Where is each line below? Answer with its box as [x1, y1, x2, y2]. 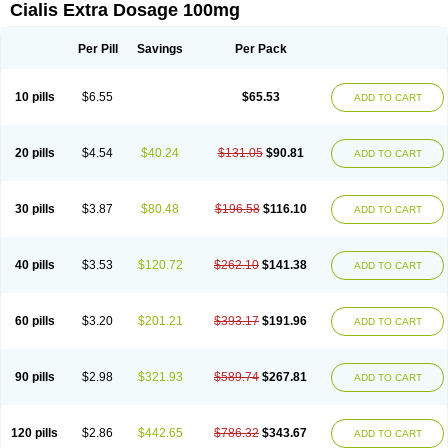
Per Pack [234, 42, 287, 56]
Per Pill [77, 42, 118, 56]
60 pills [14, 314, 55, 328]
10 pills [14, 90, 55, 104]
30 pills [14, 202, 55, 216]
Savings [137, 42, 183, 56]
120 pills [11, 426, 58, 440]
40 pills [14, 258, 55, 272]
